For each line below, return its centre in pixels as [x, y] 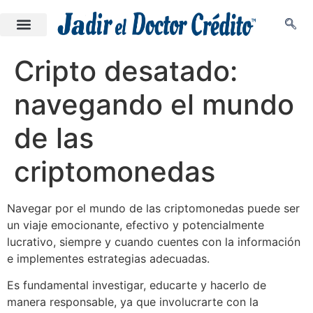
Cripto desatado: [126, 71]
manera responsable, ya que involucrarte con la [133, 302]
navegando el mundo [154, 104]
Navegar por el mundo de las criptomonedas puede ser [153, 208]
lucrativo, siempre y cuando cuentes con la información [155, 242]
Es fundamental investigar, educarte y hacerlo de [137, 285]
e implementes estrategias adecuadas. [110, 259]
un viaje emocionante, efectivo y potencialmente [136, 225]
